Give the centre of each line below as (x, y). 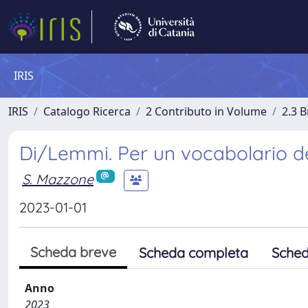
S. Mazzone (58, 179)
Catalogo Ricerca (87, 111)
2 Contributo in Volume (206, 111)
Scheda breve (73, 252)
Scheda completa (194, 253)
